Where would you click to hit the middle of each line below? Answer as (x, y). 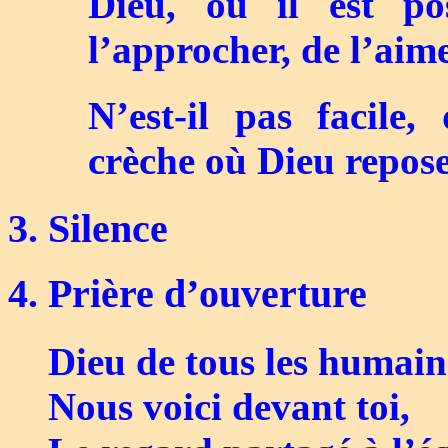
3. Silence (88, 228)
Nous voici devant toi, (229, 406)
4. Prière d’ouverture (187, 294)
